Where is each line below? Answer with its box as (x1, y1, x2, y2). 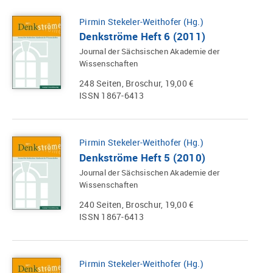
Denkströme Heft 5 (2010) (79, 151, 205, 165)
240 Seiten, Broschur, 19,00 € (79, 199, 194, 211)
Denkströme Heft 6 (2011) (79, 29, 205, 44)
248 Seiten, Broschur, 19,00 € (79, 77, 194, 90)
